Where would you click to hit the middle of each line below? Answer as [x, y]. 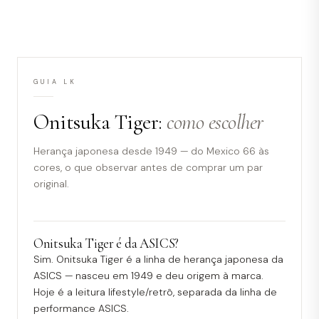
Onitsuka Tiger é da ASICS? [106, 243]
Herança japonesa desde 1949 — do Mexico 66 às [151, 151]
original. [51, 183]
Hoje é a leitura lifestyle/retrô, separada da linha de [155, 292]
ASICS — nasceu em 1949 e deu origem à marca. [148, 275]
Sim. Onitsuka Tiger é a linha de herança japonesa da [158, 259]
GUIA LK [55, 82]
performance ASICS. [81, 308]
